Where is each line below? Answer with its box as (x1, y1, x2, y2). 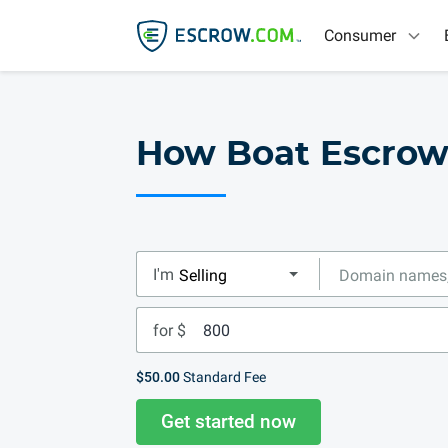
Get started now (161, 410, 296, 433)
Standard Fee (180, 369, 266, 385)
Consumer (324, 26, 396, 45)
